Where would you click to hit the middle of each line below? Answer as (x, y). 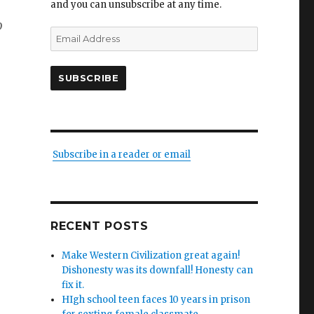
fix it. (73, 285)
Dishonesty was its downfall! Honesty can (158, 270)
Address (69, 48)
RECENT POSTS (99, 226)
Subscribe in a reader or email (121, 155)
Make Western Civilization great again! (151, 255)
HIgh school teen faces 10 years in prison (156, 300)
